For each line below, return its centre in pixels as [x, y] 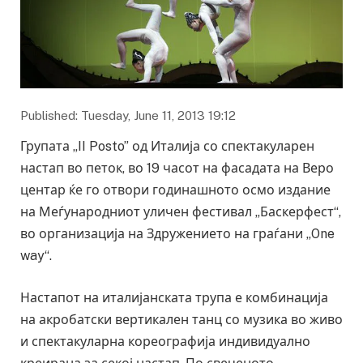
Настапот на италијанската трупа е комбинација [174, 297]
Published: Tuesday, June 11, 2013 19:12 [128, 116]
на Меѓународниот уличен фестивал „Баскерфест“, [181, 212]
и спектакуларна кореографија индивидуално [165, 341]
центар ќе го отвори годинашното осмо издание [175, 190]
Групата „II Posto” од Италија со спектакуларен [167, 147]
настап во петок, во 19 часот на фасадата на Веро [177, 169]
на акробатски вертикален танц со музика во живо [181, 319]
